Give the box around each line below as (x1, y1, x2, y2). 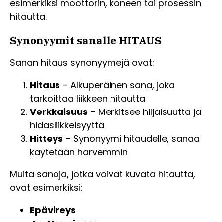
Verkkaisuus (30, 106, 88, 118)
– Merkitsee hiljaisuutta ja (88, 106, 201, 118)
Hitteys (30, 132, 63, 145)
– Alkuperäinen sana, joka (60, 79, 175, 92)
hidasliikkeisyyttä (30, 119, 104, 132)
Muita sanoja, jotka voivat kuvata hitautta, (10, 168, 195, 181)
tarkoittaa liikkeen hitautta (30, 92, 145, 105)
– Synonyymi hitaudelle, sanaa (63, 132, 200, 145)
